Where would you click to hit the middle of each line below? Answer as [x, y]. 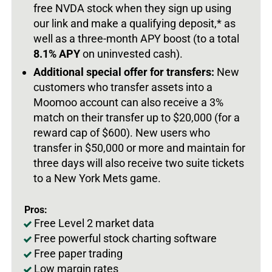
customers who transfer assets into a [123, 87]
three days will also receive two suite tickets [139, 163]
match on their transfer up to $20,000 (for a [137, 117]
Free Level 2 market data [94, 223]
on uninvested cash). [133, 53]
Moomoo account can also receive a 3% [128, 102]
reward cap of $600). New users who [122, 132]
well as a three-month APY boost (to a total [136, 38]
